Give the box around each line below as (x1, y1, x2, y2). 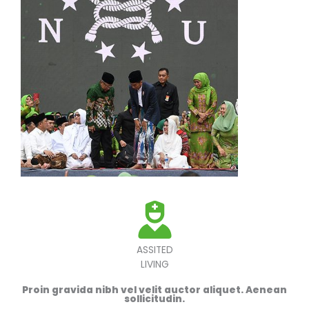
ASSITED (136, 243, 173, 257)
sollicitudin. (124, 292, 185, 306)
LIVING (140, 258, 169, 271)
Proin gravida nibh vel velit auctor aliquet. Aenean (22, 283, 287, 297)
